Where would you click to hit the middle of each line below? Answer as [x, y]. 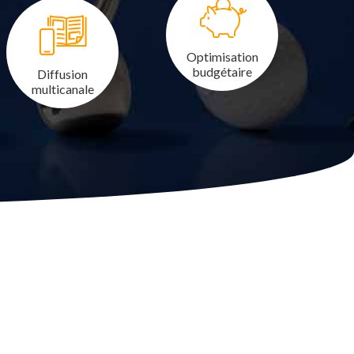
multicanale [62, 89]
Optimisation [222, 56]
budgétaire [222, 72]
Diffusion [62, 74]
